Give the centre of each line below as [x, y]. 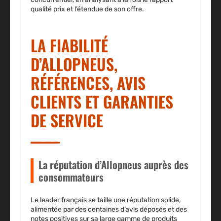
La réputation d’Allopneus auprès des [113, 164]
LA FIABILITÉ [69, 45]
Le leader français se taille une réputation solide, [106, 200]
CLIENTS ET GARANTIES [102, 101]
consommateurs [71, 177]
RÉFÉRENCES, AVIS [88, 82]
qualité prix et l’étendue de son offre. [87, 9]
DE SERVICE [67, 120]
